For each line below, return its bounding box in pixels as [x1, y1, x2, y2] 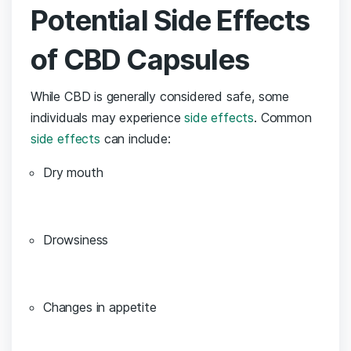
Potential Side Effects [31, 3, 310, 38]
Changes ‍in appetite [43, 299, 157, 316]
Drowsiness [43, 232, 109, 248]
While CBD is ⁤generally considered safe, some [31, 89, 290, 105]
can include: [100, 131, 171, 147]
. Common [254, 110, 312, 126]
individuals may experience [31, 110, 185, 126]
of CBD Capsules [31, 42, 250, 78]
